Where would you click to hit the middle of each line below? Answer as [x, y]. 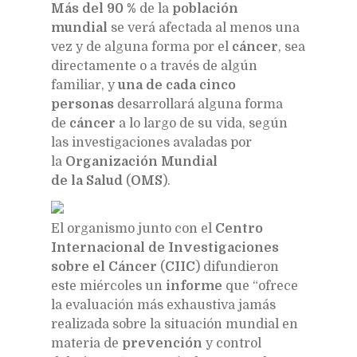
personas [82, 104]
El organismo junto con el [133, 228]
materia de [86, 343]
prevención [162, 343]
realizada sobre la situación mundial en [175, 324]
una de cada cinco [177, 85]
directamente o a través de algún [154, 66]
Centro [239, 228]
